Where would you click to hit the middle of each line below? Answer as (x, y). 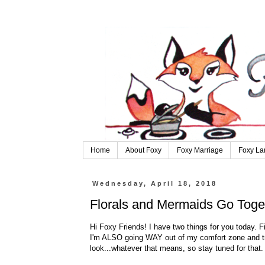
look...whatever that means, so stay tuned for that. (176, 248)
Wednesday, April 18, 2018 (154, 184)
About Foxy (143, 151)
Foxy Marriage (200, 151)
